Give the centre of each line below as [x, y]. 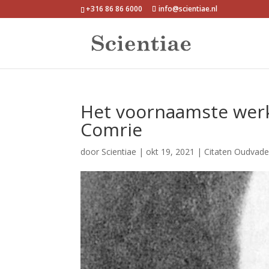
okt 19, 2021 [171, 152]
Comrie [112, 129]
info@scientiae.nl [188, 9]
